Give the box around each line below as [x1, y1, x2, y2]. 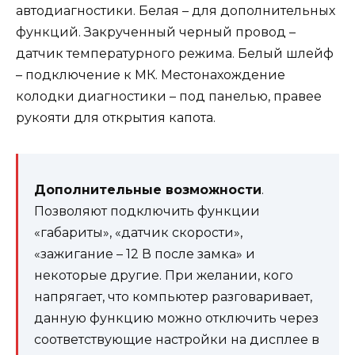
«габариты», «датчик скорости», [34, 225, 242, 241]
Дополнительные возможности [34, 182, 261, 198]
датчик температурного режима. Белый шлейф [16, 46, 334, 62]
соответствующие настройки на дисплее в [34, 332, 319, 348]
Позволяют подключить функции [34, 204, 260, 219]
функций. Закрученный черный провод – [16, 25, 296, 40]
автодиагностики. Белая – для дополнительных [16, 3, 335, 19]
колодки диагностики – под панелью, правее [16, 89, 322, 105]
